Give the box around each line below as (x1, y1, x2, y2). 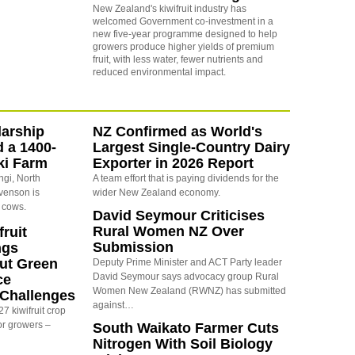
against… (92, 300, 134, 311)
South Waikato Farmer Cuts (92, 320, 279, 337)
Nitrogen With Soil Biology (92, 336, 273, 353)
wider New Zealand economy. (92, 187, 220, 199)
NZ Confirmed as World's (92, 124, 262, 140)
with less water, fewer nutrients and (113, 54, 263, 66)
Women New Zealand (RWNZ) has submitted (92, 285, 286, 297)
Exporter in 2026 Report (92, 155, 254, 172)
